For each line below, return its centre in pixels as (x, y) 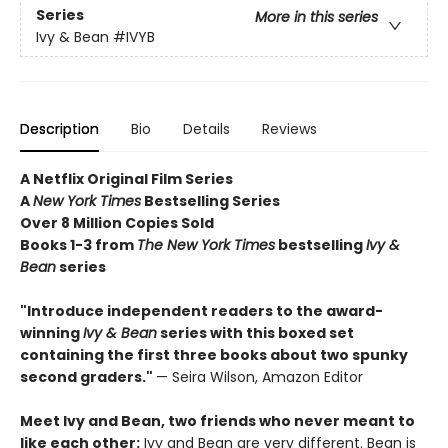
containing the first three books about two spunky (214, 354)
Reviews (289, 128)
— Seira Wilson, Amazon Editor (259, 376)
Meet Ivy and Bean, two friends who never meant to (217, 420)
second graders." (88, 376)
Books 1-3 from (78, 244)
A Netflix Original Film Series (126, 178)
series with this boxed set (255, 332)
